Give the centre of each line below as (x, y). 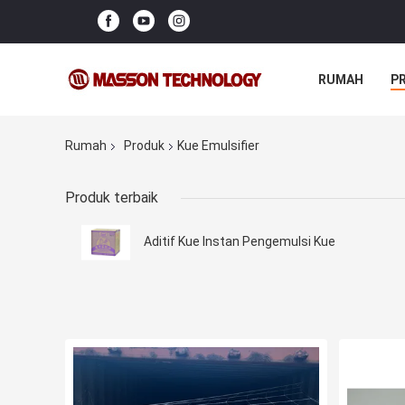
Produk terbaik (112, 198)
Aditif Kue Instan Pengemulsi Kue (240, 242)
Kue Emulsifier (218, 146)
